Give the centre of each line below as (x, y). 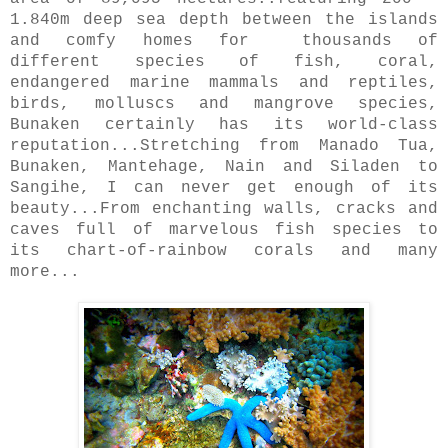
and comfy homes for (143, 41)
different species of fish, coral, (224, 62)
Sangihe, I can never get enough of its (224, 188)
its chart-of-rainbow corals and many (224, 251)
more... (45, 272)
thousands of (370, 41)
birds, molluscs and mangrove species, (224, 104)
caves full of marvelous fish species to (224, 230)
